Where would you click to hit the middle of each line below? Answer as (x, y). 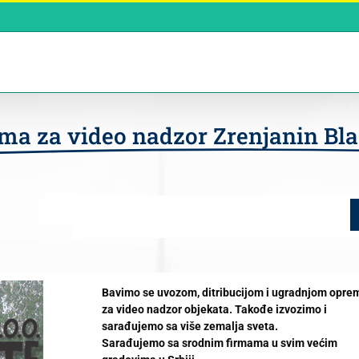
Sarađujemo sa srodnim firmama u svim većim (219, 343)
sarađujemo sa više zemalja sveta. (190, 326)
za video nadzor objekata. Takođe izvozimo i (214, 309)
